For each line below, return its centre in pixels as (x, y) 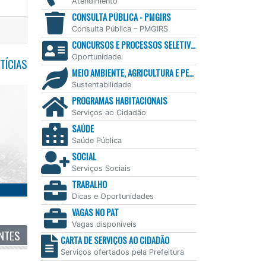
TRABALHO (89, 185)
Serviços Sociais (101, 169)
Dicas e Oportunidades (113, 197)
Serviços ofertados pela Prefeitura (122, 252)
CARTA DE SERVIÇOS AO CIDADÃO (115, 240)
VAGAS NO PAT (95, 213)
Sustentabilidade (101, 85)
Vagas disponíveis (104, 224)
